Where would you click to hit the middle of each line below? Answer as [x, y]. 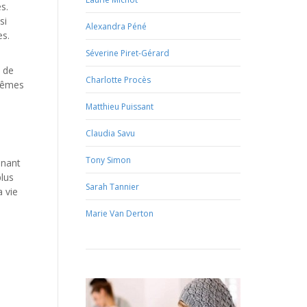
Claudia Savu [110, 133]
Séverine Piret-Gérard [127, 53]
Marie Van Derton [119, 213]
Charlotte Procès [118, 80]
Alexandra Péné [116, 26]
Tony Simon [108, 160]
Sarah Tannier [112, 187]
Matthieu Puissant [119, 107]
